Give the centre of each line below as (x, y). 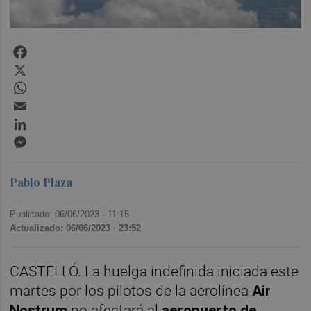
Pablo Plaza (41, 182)
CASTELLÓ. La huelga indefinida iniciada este (154, 271)
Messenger (58, 138)
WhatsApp (54, 84)
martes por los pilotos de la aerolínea (131, 291)
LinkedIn (50, 120)
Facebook (53, 48)
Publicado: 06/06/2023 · (59, 214)
